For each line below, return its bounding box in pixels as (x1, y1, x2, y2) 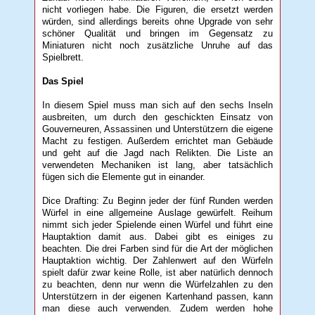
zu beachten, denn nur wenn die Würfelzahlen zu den (42, 278, 273, 290)
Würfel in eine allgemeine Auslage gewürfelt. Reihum (42, 207, 273, 218)
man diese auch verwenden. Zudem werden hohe (42, 302, 273, 314)
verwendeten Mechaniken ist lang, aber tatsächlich (42, 159, 273, 170)
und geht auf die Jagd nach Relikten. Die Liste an (42, 147, 273, 158)
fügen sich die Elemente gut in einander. (42, 171, 206, 182)
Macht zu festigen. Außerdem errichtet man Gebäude (42, 135, 273, 146)
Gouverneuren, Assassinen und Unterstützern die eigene (42, 123, 273, 134)
